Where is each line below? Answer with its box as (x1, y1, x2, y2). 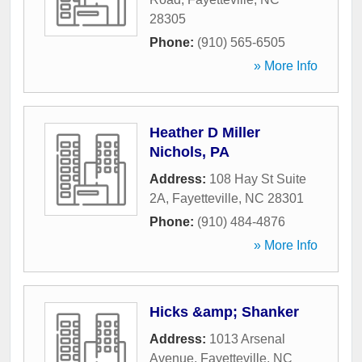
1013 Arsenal (209, 332, 285, 347)
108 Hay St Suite (209, 172, 306, 187)
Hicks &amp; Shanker (149, 304, 299, 321)
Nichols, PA (149, 144, 229, 161)
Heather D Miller (149, 124, 260, 141)
